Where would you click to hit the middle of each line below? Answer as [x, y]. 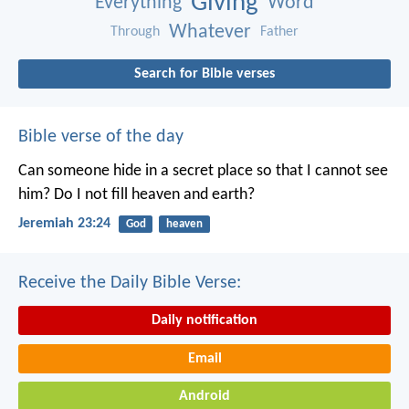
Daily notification [204, 321]
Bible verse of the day [101, 136]
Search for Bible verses [204, 73]
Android [204, 397]
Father [279, 31]
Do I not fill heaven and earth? [152, 194]
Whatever [210, 32]
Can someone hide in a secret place [136, 171]
